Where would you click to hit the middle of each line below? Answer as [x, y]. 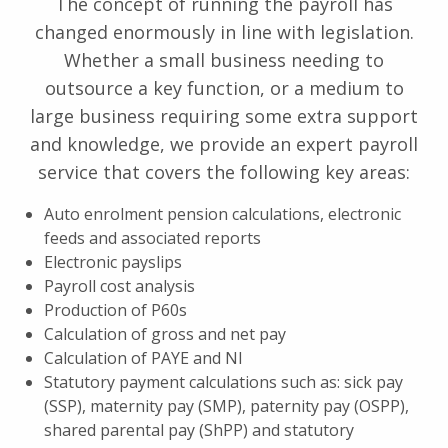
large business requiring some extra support [224, 115]
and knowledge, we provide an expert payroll [224, 143]
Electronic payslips [113, 261]
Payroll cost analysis [119, 285]
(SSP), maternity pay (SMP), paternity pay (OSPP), [226, 405]
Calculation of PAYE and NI [143, 357]
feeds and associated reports [152, 237]
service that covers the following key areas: [224, 171]
